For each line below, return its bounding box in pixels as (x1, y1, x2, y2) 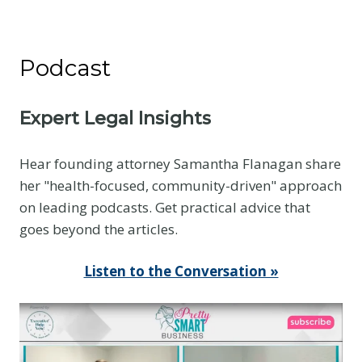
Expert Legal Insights (19, 107, 211, 130)
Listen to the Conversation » (83, 262, 279, 281)
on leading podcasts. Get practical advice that (19, 197, 310, 217)
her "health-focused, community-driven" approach (19, 175, 342, 195)
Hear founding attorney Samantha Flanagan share (19, 154, 341, 173)
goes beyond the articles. (19, 219, 178, 238)
